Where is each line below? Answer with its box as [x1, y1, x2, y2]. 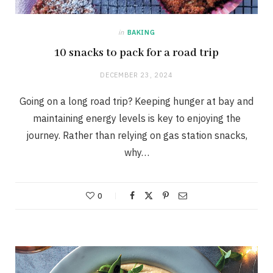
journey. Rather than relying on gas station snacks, [26, 129, 247, 142]
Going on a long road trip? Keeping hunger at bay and [19, 95, 253, 108]
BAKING [127, 28, 155, 37]
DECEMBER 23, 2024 [100, 71, 173, 80]
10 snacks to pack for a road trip [54, 46, 219, 61]
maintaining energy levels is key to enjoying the [32, 112, 241, 125]
